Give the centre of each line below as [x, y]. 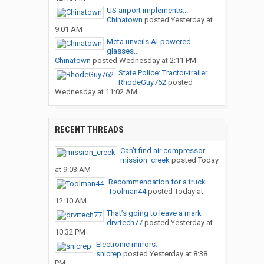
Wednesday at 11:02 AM [96, 92]
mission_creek [145, 160]
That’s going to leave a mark [154, 213]
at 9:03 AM [72, 170]
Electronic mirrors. [126, 245]
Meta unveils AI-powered [148, 42]
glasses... [123, 51]
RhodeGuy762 [142, 82]
